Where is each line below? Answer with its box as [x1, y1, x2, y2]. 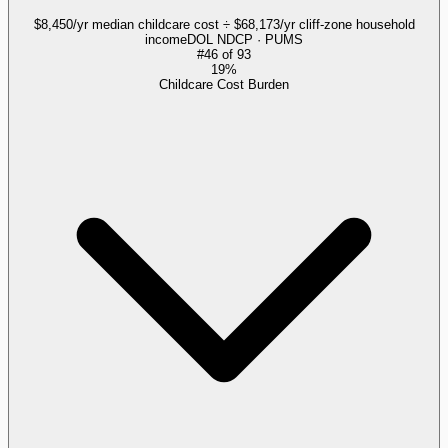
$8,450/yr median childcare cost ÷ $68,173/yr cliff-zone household [33, 16, 415, 32]
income [145, 31, 187, 47]
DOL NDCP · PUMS [187, 31, 303, 47]
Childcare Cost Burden [159, 76, 289, 92]
